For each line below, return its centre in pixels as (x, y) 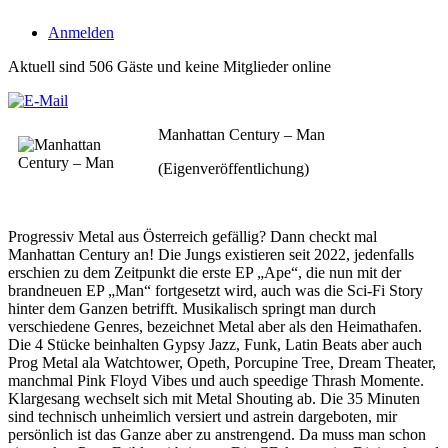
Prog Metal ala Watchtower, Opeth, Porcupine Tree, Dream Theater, (222, 362)
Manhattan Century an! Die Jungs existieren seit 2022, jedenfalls (211, 254)
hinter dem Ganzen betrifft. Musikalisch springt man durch (192, 308)
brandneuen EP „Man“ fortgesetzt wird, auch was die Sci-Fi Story (215, 290)
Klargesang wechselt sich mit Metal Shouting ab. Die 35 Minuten (214, 398)
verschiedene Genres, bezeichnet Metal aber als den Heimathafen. (215, 326)
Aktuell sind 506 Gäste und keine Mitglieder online (169, 66)
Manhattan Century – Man (241, 134)
